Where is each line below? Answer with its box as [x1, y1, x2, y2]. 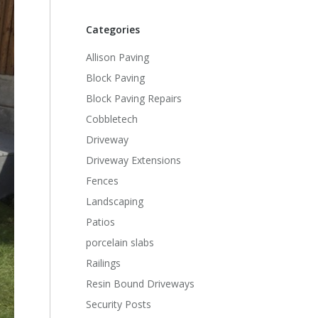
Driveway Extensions [86, 153, 182, 167]
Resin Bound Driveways [86, 277, 195, 290]
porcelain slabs [86, 236, 155, 249]
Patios [86, 215, 116, 229]
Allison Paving [86, 50, 150, 64]
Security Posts [86, 297, 152, 311]
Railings [86, 256, 121, 270]
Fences [86, 174, 119, 187]
